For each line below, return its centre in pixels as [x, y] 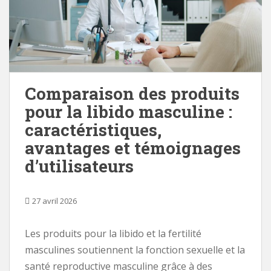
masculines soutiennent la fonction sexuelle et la [135, 250]
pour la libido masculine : [129, 111]
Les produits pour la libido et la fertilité [113, 233]
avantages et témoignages [133, 148]
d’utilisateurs [79, 166]
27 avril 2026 [54, 201]
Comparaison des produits [132, 93]
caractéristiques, [93, 129]
